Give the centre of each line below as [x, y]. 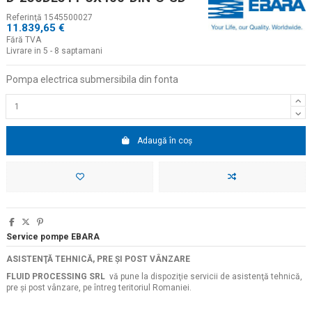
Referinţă [24, 18]
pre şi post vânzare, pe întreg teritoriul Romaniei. [99, 288]
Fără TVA [24, 40]
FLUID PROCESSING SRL [56, 277]
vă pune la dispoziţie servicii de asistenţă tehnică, [204, 277]
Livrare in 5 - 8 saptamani [54, 51]
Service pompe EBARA [53, 237]
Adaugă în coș [164, 140]
